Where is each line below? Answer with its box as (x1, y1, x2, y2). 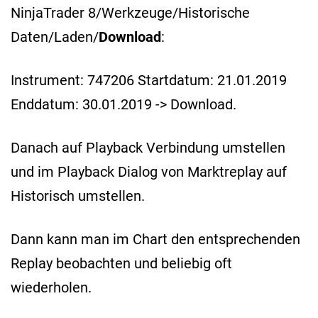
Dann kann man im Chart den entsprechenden (11, 231, 300, 248)
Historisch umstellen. (11, 187, 145, 205)
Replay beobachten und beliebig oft (11, 255, 232, 273)
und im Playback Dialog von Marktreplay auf (11, 163, 287, 181)
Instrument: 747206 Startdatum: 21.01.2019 (11, 72, 287, 89)
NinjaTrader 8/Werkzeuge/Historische (11, 4, 250, 22)
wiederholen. (11, 279, 92, 297)
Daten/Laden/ (11, 28, 99, 46)
